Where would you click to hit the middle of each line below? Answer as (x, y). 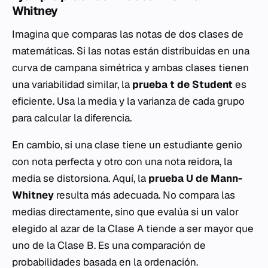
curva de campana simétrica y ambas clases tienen (130, 67)
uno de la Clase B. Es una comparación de (109, 245)
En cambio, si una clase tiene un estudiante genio (127, 144)
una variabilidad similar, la (72, 84)
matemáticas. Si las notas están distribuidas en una (131, 51)
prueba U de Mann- (195, 178)
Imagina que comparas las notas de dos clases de (128, 34)
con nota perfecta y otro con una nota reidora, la (122, 161)
